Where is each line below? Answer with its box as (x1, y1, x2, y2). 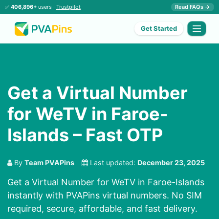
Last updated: (88, 158, 137, 167)
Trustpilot (56, 3, 81, 10)
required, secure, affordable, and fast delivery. (7, 203, 197, 214)
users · (37, 3, 56, 10)
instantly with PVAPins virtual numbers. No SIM (7, 190, 202, 201)
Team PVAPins (24, 158, 74, 167)
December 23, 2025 (137, 158, 205, 167)
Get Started (141, 24, 177, 33)
